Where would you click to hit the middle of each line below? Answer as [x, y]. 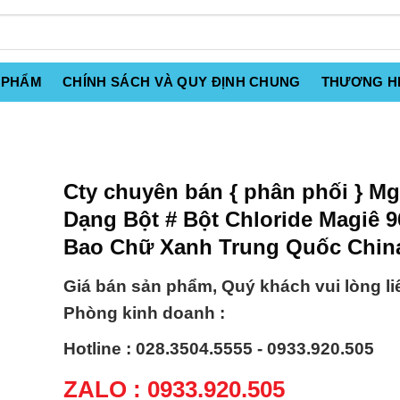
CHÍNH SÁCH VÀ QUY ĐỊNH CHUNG [182, 82]
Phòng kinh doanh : [144, 313]
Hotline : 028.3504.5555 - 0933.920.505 [219, 349]
